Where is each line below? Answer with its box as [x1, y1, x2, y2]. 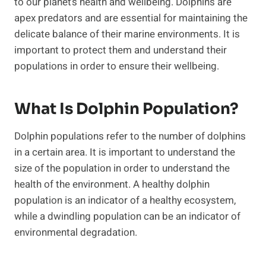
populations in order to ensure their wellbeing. [14, 59, 219, 74]
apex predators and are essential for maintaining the [14, 11, 248, 26]
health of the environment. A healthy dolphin [14, 177, 210, 192]
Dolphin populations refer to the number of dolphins [14, 129, 246, 144]
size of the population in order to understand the [14, 161, 230, 176]
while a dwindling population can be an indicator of [14, 209, 240, 224]
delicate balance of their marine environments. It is [14, 27, 240, 42]
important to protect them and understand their [14, 43, 227, 58]
